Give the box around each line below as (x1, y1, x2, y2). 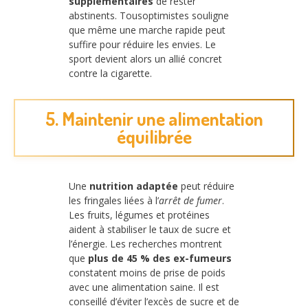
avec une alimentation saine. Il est (69, 280, 219, 294)
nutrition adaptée (89, 179, 178, 192)
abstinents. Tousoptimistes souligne (69, 9, 229, 23)
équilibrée (116, 124, 192, 148)
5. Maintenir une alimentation (45, 107, 263, 130)
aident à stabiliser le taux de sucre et (69, 222, 231, 236)
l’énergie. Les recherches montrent (69, 236, 222, 250)
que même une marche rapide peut (69, 23, 225, 37)
